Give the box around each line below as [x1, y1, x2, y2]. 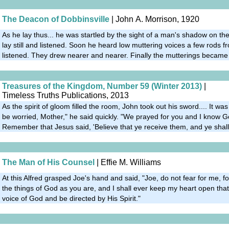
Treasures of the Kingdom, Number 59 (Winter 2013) [2, 81, 202, 90]
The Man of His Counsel [2, 157, 95, 167]
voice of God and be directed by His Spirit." [2, 194, 141, 202]
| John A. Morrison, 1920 [109, 14, 199, 24]
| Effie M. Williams [95, 157, 161, 167]
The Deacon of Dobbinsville [2, 14, 109, 24]
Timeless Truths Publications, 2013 [2, 90, 129, 100]
